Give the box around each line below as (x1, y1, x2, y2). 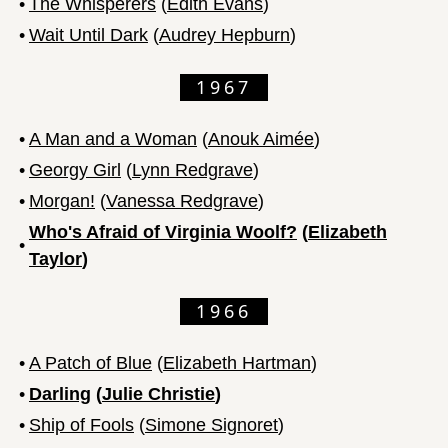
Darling (29, 383, 91, 404)
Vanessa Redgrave (106, 190, 258, 211)
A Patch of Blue (29, 352, 152, 373)
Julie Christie (102, 383, 215, 404)
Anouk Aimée (208, 128, 314, 149)
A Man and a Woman (29, 128, 197, 149)
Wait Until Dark (29, 24, 148, 45)
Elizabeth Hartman (163, 352, 311, 373)
